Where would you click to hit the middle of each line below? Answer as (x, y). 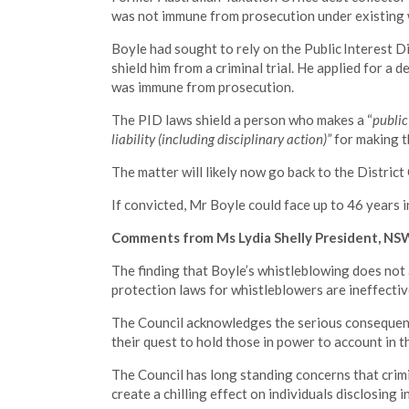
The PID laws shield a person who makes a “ (242, 120)
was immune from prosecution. (203, 87)
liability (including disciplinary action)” (221, 139)
